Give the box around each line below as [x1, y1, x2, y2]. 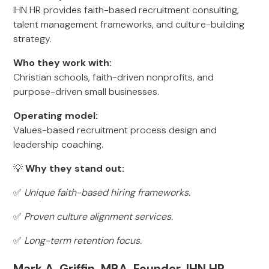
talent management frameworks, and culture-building [13, 18, 245, 31]
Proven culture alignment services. [24, 210, 174, 223]
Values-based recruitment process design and [13, 124, 217, 136]
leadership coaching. [13, 138, 104, 151]
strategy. [13, 32, 52, 45]
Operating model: [13, 109, 98, 122]
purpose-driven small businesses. [13, 85, 160, 98]
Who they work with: [13, 56, 112, 69]
